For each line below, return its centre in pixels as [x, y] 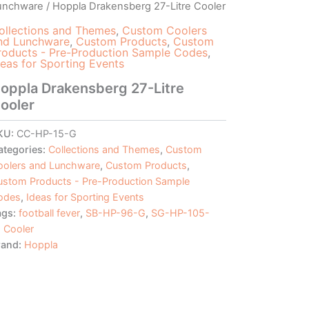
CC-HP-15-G [46, 133]
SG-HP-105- [180, 212]
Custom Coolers [164, 30]
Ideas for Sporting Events [85, 197]
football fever [49, 212]
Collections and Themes [104, 149]
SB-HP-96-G [115, 212]
